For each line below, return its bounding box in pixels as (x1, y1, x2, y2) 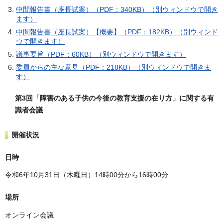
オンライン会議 (5, 211, 54, 219)
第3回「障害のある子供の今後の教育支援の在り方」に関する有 (15, 94, 214, 103)
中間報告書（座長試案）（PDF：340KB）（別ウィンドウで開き (16, 5, 218, 14)
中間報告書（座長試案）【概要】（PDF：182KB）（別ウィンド (16, 28, 218, 36)
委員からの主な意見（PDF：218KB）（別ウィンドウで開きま (16, 63, 211, 72)
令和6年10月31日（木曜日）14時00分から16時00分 (5, 171, 168, 179)
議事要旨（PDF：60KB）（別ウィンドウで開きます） (16, 50, 186, 59)
